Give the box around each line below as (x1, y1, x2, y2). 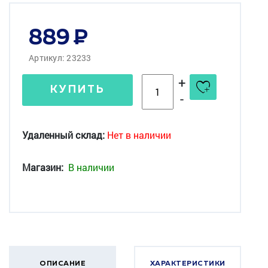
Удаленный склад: (22, 128, 105, 141)
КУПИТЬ (50, 84, 105, 96)
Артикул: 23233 (29, 51, 92, 63)
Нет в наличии (107, 128, 171, 141)
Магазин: (22, 160, 63, 173)
